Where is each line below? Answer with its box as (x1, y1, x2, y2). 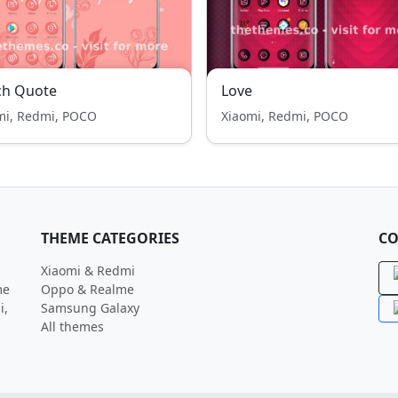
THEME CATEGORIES (41, 228, 179, 248)
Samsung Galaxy (41, 299, 139, 316)
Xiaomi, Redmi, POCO (221, 107, 348, 124)
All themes (41, 318, 104, 335)
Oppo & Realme (41, 281, 134, 298)
